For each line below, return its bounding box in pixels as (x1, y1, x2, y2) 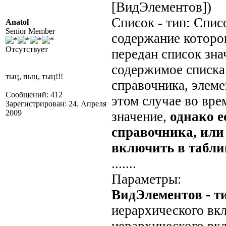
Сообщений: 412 (6, 90, 63, 99)
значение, (111, 109, 170, 124)
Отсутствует (6, 45, 48, 53)
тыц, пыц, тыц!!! (6, 72, 63, 81)
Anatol (6, 18, 29, 26)
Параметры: (111, 172, 182, 187)
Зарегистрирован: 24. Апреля (6, 99, 106, 108)
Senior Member (6, 27, 55, 35)
